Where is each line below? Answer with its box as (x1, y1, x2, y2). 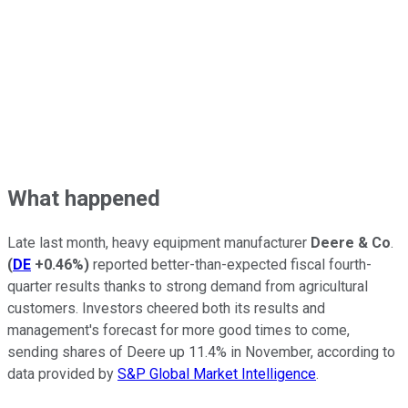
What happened (7, 185, 160, 211)
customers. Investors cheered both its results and (7, 300, 325, 318)
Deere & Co (311, 234, 391, 252)
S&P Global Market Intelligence (117, 365, 316, 383)
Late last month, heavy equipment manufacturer (7, 234, 311, 252)
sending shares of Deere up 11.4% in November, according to (7, 343, 395, 362)
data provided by (7, 365, 117, 383)
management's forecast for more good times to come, (7, 321, 350, 340)
